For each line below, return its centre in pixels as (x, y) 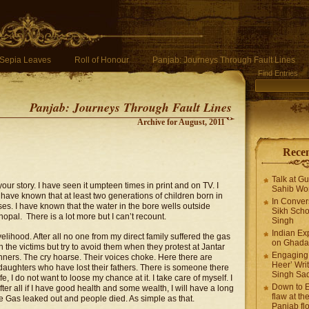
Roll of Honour (102, 60)
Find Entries (278, 73)
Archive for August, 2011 (181, 122)
